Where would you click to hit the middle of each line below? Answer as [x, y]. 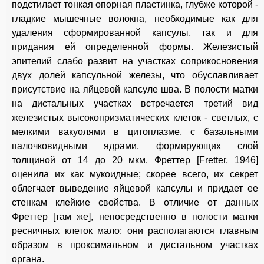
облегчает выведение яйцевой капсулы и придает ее [135, 189]
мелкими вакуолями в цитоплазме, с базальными [135, 132]
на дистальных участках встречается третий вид [135, 104]
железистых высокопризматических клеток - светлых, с [135, 118]
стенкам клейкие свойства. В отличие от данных [135, 203]
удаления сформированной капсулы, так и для [135, 33]
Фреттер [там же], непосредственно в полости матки [135, 217]
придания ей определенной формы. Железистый [135, 47]
